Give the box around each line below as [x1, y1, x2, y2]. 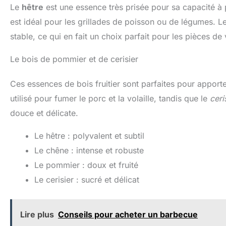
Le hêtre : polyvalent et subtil [34, 130, 144, 141]
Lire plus [20, 209, 54, 219]
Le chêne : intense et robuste [34, 145, 144, 155]
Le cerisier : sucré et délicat [34, 174, 139, 185]
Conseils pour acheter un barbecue [58, 209, 198, 219]
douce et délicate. [10, 107, 78, 118]
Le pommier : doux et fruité [34, 159, 138, 170]
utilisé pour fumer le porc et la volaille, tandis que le [10, 93, 210, 103]
